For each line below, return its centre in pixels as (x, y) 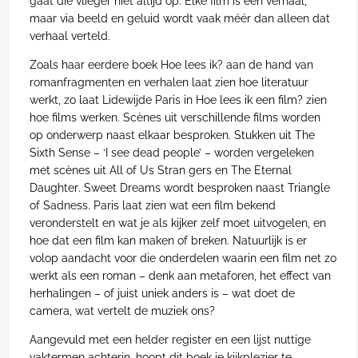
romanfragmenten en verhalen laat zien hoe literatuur (169, 82)
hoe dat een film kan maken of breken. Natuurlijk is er (168, 240)
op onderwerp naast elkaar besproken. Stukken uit (162, 135)
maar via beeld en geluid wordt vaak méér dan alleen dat (179, 18)
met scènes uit (69, 170)
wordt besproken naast (225, 187)
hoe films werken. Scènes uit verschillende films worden (175, 117)
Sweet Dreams (123, 187)
